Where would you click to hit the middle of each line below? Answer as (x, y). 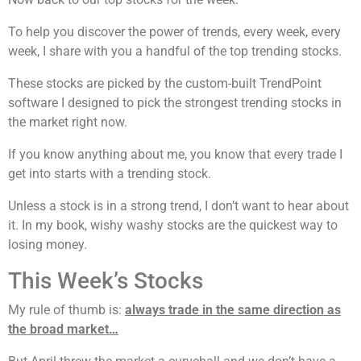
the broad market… (63, 330)
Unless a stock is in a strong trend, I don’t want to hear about (178, 206)
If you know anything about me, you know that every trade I (175, 155)
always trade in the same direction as (233, 310)
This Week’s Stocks (106, 281)
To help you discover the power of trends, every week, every (174, 32)
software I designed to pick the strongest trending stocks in (175, 103)
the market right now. (68, 122)
